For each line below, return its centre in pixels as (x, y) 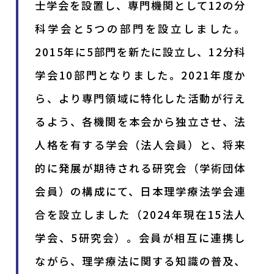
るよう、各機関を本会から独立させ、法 (141, 121)
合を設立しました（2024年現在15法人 (141, 214)
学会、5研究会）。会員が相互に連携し (141, 237)
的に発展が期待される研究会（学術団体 (141, 168)
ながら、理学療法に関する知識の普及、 (141, 261)
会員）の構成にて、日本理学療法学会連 (141, 191)
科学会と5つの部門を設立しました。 (141, 28)
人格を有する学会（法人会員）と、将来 (141, 144)
